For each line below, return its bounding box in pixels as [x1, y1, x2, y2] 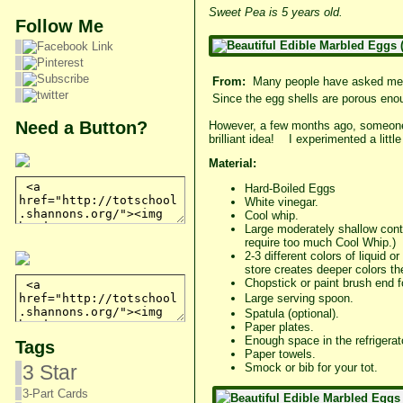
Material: [208, 157, 256, 171]
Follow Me [14, 15, 103, 36]
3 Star [22, 361, 77, 384]
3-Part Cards [22, 387, 88, 400]
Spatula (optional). [244, 307, 339, 321]
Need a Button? [14, 117, 148, 138]
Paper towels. [244, 347, 316, 362]
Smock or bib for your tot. [244, 361, 378, 375]
